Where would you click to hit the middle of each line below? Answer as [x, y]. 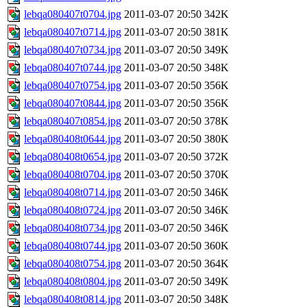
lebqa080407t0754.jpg [73, 86]
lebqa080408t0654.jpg [73, 157]
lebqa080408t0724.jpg [73, 210]
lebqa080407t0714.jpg [73, 32]
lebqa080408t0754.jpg [73, 264]
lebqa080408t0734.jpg [73, 228]
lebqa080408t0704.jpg [73, 175]
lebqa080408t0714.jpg [73, 193]
